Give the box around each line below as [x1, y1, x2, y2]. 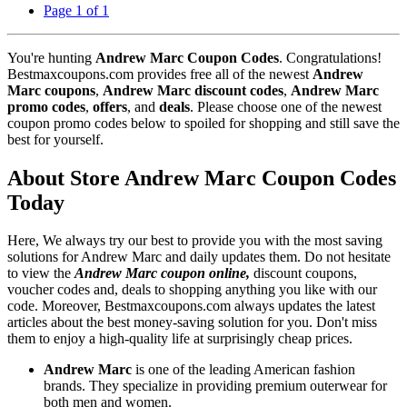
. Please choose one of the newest [190, 98, 382, 114]
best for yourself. [7, 131, 104, 147]
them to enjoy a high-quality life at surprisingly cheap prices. [7, 331, 352, 347]
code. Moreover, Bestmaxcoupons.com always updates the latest [7, 298, 375, 314]
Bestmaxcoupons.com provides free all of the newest [7, 65, 313, 82]
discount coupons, [250, 265, 357, 282]
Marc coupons [7, 82, 95, 98]
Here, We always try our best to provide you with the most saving [7, 233, 382, 249]
